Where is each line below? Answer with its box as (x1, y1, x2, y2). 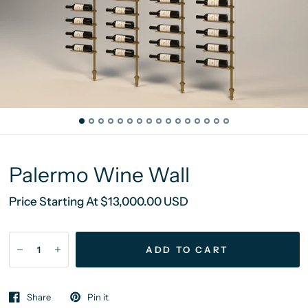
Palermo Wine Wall (8, 162, 190, 188)
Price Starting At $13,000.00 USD (8, 195, 188, 208)
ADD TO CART (146, 243, 229, 255)
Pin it (87, 291, 109, 302)
